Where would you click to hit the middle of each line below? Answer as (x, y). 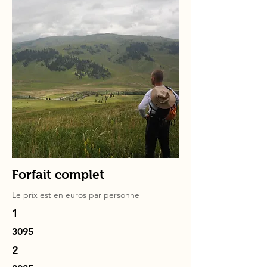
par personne (113, 195)
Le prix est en (39, 195)
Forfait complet (58, 174)
